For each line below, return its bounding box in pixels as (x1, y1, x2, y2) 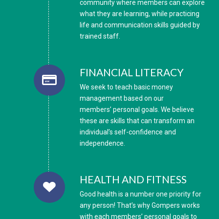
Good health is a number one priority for (80, 190, 201, 198)
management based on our (80, 94, 164, 102)
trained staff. (80, 32, 120, 41)
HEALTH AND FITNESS (80, 173, 187, 185)
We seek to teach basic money (80, 83, 173, 91)
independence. (80, 139, 125, 147)
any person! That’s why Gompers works (80, 201, 200, 209)
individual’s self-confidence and (80, 128, 176, 136)
